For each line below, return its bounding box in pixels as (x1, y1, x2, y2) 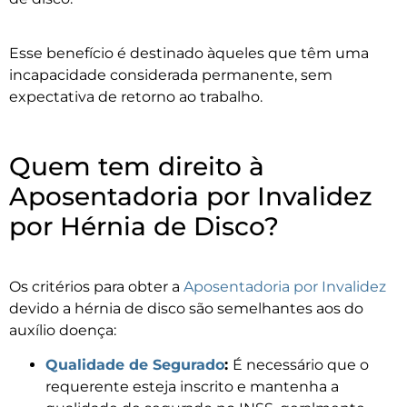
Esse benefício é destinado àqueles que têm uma (9, 45, 369, 63)
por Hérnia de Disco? (9, 210, 279, 242)
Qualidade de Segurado (45, 356, 224, 374)
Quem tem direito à (9, 150, 264, 182)
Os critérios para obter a (9, 277, 184, 295)
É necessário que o (233, 356, 369, 374)
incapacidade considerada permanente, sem (9, 66, 333, 84)
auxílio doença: (9, 321, 116, 339)
